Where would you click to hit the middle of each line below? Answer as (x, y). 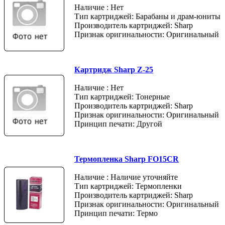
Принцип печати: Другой (118, 124)
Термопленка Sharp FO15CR (127, 159)
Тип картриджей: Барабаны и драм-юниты (147, 16)
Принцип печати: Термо (116, 213)
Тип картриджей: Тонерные (122, 96)
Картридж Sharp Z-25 (114, 69)
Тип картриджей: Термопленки (128, 186)
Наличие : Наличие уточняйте (126, 177)
